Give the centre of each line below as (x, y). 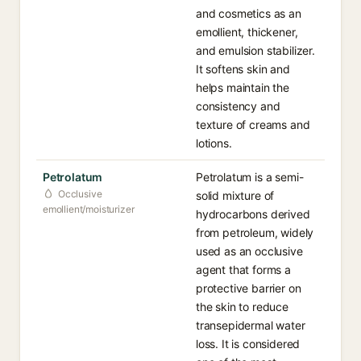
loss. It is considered (248, 344)
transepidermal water (251, 325)
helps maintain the (243, 87)
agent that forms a (243, 270)
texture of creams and (253, 124)
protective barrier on (249, 288)
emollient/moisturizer (89, 209)
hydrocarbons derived (253, 214)
